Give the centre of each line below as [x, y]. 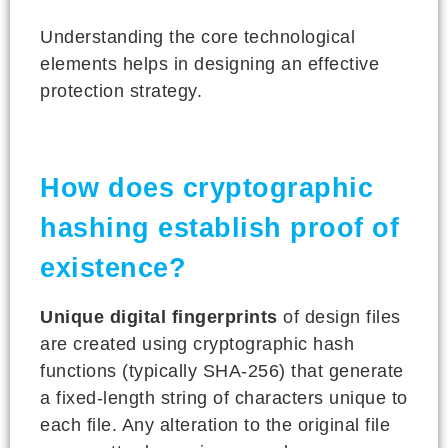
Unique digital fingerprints [159, 316]
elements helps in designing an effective [209, 63]
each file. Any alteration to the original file [215, 424]
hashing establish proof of [219, 227]
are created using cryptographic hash [197, 343]
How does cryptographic [206, 187]
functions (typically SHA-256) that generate [222, 370]
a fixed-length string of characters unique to [224, 397]
